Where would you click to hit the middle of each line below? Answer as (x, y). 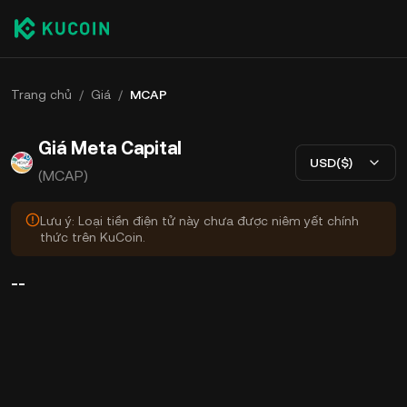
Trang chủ (41, 94)
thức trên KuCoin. (93, 237)
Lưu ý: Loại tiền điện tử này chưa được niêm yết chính (199, 221)
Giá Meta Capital (110, 148)
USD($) (331, 162)
